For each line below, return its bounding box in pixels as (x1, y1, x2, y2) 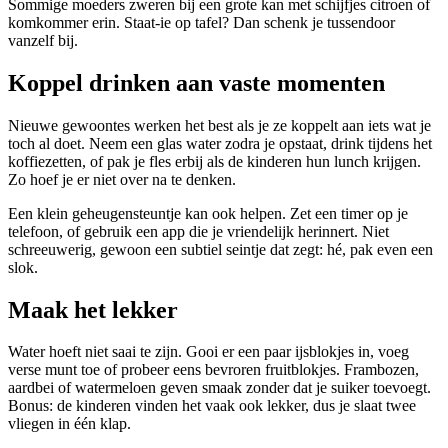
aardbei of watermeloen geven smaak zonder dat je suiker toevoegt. (8, 379, 431, 397)
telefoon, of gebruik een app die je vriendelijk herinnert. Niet (8, 222, 389, 240)
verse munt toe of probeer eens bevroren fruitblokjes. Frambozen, (8, 361, 419, 379)
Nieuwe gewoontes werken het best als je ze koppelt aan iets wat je (8, 116, 431, 134)
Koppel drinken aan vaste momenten (8, 69, 385, 96)
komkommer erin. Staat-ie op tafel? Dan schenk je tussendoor (8, 13, 395, 31)
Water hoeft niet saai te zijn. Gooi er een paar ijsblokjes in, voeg (8, 343, 409, 361)
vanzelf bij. (8, 31, 78, 49)
